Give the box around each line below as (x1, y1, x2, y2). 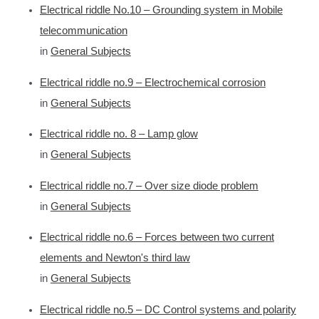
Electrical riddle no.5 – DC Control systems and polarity (39, 304, 296, 316)
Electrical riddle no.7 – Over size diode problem (39, 179, 258, 192)
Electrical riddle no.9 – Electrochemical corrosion (39, 76, 266, 88)
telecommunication (39, 25, 127, 37)
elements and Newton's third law (39, 252, 190, 264)
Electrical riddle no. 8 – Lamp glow (39, 128, 198, 140)
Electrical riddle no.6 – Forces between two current (39, 231, 274, 244)
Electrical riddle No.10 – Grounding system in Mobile (39, 4, 283, 16)
